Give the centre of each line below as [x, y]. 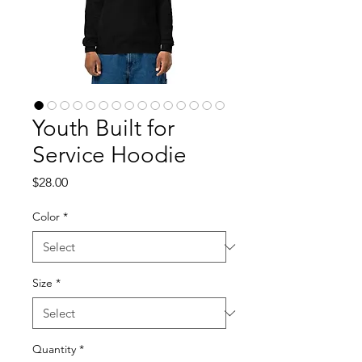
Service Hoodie [109, 155]
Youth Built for [103, 128]
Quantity [54, 349]
